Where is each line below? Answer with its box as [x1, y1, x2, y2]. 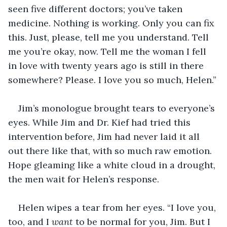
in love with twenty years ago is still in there [8, 59, 206, 71]
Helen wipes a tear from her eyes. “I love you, [18, 201, 218, 213]
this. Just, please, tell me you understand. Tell [8, 31, 211, 43]
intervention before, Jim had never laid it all [8, 130, 202, 142]
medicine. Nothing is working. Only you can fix [8, 17, 217, 29]
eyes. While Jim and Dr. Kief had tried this [8, 116, 193, 128]
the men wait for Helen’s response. [8, 173, 159, 185]
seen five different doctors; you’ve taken [8, 3, 185, 15]
